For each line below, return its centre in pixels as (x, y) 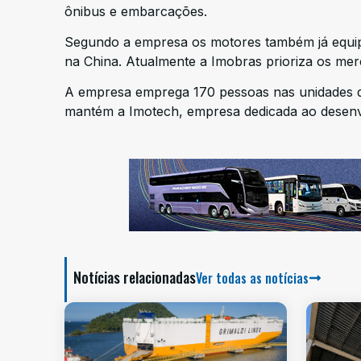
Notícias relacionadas (135, 277)
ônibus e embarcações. (136, 11)
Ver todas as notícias (252, 278)
